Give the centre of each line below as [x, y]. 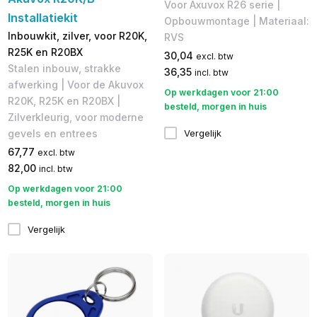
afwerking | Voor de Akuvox [75, 84]
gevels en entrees [52, 133]
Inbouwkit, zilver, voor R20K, [77, 35]
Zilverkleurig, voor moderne [75, 117]
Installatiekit [42, 17]
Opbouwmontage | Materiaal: [236, 21]
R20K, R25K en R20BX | [64, 100]
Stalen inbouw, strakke [64, 68]
